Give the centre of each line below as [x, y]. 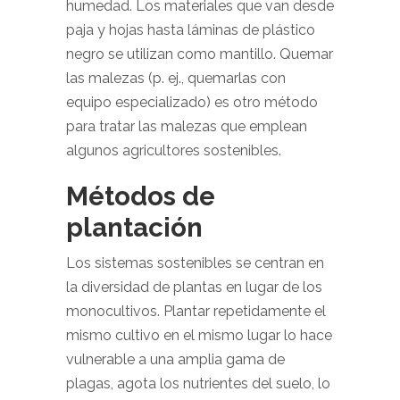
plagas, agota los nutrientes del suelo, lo [198, 383]
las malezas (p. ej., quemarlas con [176, 78]
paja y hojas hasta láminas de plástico [191, 30]
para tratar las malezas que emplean [187, 126]
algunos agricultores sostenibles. [174, 150]
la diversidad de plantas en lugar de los [194, 287]
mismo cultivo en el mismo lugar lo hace [199, 335]
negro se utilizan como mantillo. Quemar [200, 54]
